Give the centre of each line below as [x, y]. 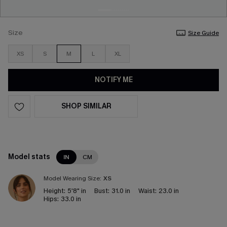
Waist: [147, 191]
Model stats [29, 157]
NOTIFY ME [113, 80]
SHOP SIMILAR [86, 106]
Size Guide [203, 33]
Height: [54, 191]
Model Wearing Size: [72, 178]
